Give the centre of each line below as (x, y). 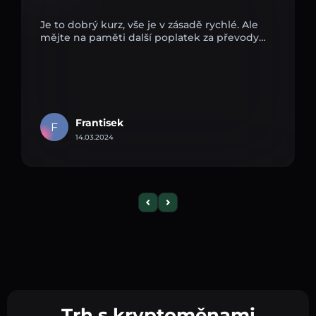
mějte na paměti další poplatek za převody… (153, 37)
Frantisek (99, 122)
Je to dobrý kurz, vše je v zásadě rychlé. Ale (149, 24)
